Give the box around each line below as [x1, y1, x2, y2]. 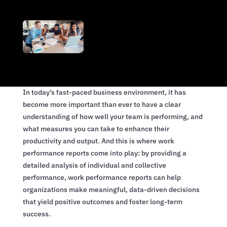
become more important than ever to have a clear [22, 99, 181, 109]
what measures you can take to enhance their [22, 124, 169, 133]
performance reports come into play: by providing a [22, 148, 186, 158]
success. [22, 209, 51, 218]
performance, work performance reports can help [22, 172, 181, 182]
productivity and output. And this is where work [22, 136, 174, 145]
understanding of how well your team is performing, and [22, 111, 203, 121]
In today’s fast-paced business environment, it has [22, 87, 186, 97]
